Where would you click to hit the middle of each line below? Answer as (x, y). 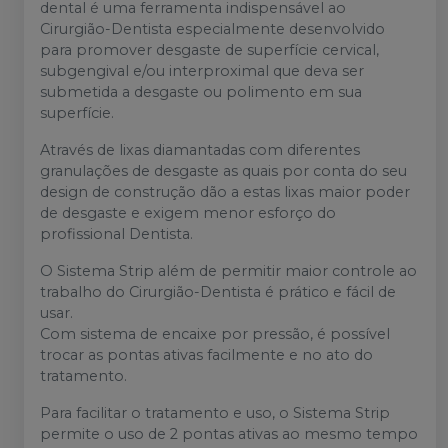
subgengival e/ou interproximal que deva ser (202, 71)
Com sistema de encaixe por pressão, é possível (215, 334)
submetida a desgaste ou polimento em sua (201, 92)
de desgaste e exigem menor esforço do (188, 213)
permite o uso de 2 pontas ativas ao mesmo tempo (229, 434)
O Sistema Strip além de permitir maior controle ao (228, 271)
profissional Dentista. (116, 234)
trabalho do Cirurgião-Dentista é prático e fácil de (218, 292)
